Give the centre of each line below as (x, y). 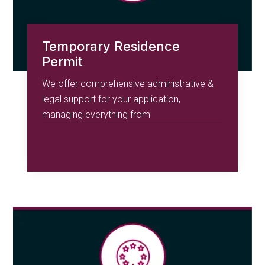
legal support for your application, (112, 99)
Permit (63, 62)
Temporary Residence (111, 46)
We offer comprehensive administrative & (128, 84)
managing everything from (96, 115)
